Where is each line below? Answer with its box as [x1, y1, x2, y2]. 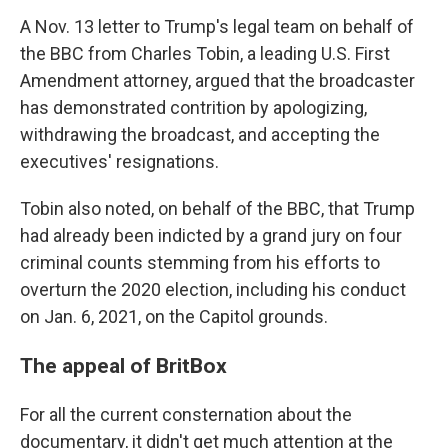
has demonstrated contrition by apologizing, [20, 97, 367, 118]
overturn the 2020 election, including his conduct [20, 279, 406, 300]
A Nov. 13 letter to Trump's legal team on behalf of [20, 16, 414, 37]
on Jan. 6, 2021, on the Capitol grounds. [20, 306, 328, 327]
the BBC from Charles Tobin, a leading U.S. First [20, 43, 390, 64]
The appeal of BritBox [20, 353, 227, 378]
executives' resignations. [20, 151, 219, 172]
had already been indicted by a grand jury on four [20, 225, 402, 246]
